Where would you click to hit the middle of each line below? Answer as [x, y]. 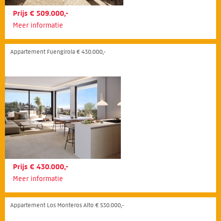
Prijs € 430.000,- [40, 167]
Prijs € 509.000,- [40, 13]
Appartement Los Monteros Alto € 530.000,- [67, 205]
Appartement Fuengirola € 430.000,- [58, 52]
